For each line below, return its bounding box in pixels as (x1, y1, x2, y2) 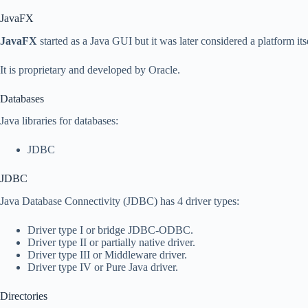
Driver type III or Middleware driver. (27, 249, 187, 261)
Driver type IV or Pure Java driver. (27, 261, 178, 274)
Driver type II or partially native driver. (27, 236, 195, 249)
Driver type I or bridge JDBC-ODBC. (27, 224, 193, 236)
